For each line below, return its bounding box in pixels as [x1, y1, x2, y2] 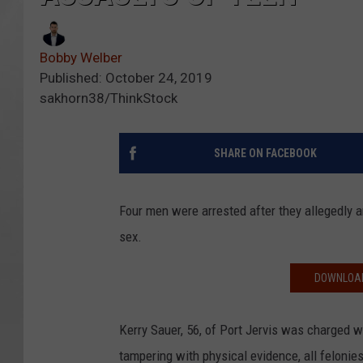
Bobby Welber [40, 49, 122, 66]
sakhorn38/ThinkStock [40, 89, 177, 106]
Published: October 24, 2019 [40, 69, 212, 86]
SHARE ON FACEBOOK [213, 146, 317, 160]
